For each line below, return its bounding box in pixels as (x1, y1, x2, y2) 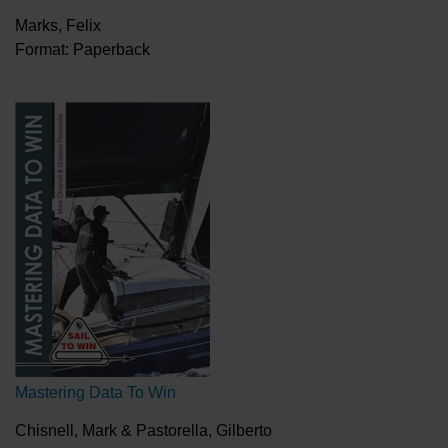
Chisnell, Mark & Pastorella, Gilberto (15, 422, 272, 439)
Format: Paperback (15, 41, 150, 58)
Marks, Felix (15, 17, 101, 34)
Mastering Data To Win (15, 384, 176, 401)
